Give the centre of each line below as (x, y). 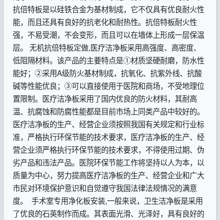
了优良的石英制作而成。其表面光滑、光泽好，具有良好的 (108, 213)
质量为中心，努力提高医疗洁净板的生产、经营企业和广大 (108, 175)
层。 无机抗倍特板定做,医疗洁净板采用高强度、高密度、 (107, 47)
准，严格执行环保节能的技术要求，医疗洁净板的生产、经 (108, 136)
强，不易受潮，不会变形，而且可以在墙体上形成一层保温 (108, 34)
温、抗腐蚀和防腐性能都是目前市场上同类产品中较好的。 (108, 111)
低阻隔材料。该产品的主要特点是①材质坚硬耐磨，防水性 (108, 60)
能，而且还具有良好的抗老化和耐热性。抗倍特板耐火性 (105, 21)
